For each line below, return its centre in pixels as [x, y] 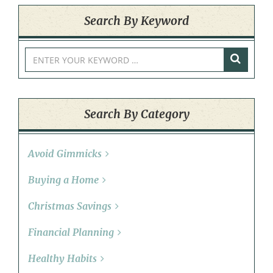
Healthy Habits [62, 259]
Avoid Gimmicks [65, 154]
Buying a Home [63, 180]
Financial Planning [71, 232]
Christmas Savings [70, 206]
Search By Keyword [136, 21]
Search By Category [136, 114]
